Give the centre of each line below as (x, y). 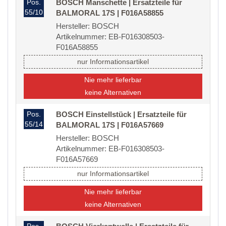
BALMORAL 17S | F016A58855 (110, 13)
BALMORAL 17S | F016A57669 (110, 125)
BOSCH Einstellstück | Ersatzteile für (121, 115)
